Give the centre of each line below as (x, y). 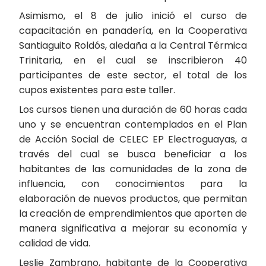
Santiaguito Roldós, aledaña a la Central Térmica (133, 45)
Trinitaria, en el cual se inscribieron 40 (133, 60)
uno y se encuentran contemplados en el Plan (133, 124)
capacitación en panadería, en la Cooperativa (133, 31)
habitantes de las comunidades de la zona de (133, 169)
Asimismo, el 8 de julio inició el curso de (133, 16)
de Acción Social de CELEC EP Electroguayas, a (133, 139)
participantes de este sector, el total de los (133, 75)
